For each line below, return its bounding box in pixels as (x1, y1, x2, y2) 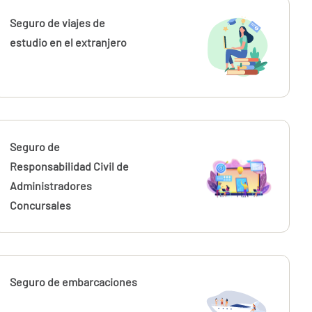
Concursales (10, 198, 72, 212)
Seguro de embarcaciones (10, 275, 138, 288)
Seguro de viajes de (10, 16, 106, 29)
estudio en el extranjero (10, 36, 127, 49)
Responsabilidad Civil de (10, 159, 130, 173)
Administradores (10, 179, 93, 192)
